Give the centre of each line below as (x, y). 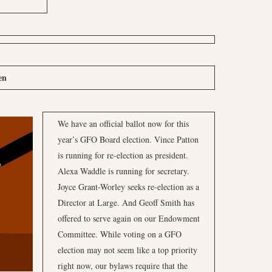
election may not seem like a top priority (127, 250)
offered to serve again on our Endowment (129, 218)
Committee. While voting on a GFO (120, 234)
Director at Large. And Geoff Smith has (126, 202)
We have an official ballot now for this (123, 124)
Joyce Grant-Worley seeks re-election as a (128, 187)
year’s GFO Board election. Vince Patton (128, 139)
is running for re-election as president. (123, 155)
